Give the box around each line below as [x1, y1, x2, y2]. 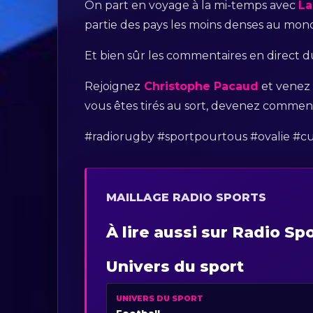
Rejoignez [85, 80, 141, 94]
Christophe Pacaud [140, 80, 259, 94]
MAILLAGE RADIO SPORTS [106, 191, 267, 205]
